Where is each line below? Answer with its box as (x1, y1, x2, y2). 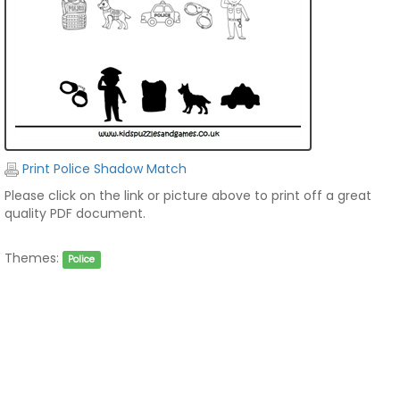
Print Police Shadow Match (19, 160, 187, 178)
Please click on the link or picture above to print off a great (4, 187, 371, 204)
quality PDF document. (4, 204, 146, 222)
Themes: (4, 249, 59, 267)
